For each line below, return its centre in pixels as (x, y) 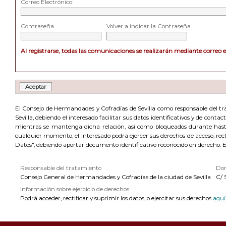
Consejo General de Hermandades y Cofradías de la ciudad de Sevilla (116, 177)
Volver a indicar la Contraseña (149, 26)
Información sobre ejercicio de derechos (75, 189)
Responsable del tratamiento (61, 168)
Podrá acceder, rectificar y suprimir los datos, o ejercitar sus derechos (117, 198)
